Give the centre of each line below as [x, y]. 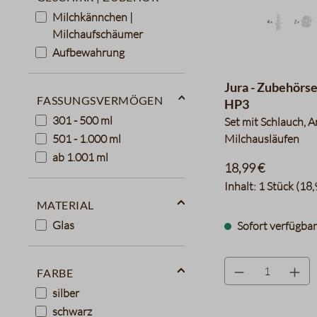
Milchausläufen [261, 139]
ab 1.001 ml [80, 157]
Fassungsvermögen [100, 98]
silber [66, 293]
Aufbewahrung [88, 52]
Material [65, 203]
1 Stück [277, 186]
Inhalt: [241, 186]
